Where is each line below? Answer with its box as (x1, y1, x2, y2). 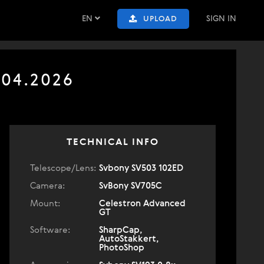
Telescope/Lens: (30, 164, 96, 173)
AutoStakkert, (99, 235, 159, 243)
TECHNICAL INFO (66, 138, 159, 147)
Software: (30, 226, 70, 235)
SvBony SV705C (99, 181, 162, 190)
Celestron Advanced (99, 199, 186, 208)
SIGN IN (206, 15, 236, 23)
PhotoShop (99, 243, 144, 252)
